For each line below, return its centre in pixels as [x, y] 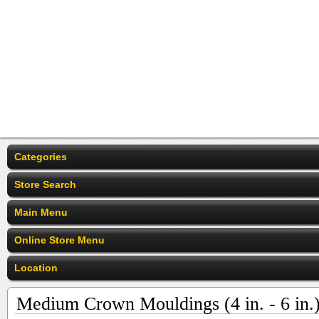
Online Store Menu [59, 240]
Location [36, 268]
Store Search [45, 184]
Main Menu [41, 212]
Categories [41, 157]
